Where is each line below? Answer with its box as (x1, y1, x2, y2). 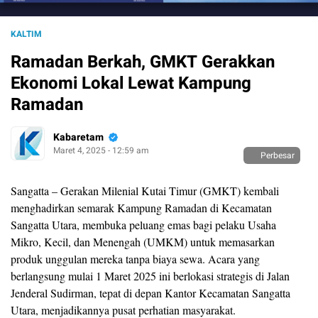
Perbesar (261, 148, 295, 162)
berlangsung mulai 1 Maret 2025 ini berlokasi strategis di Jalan (11, 268, 290, 283)
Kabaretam (53, 130, 104, 146)
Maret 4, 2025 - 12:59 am (53, 144, 149, 158)
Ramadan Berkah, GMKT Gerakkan (11, 49, 275, 75)
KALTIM (11, 27, 42, 40)
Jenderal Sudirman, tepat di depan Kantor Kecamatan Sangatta (11, 285, 290, 300)
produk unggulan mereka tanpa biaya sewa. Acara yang (11, 251, 260, 266)
